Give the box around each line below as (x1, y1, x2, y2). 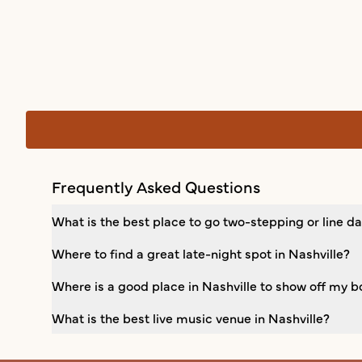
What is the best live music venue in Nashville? (52, 308, 330, 326)
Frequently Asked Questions (52, 175, 260, 198)
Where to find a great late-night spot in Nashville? (52, 243, 350, 262)
